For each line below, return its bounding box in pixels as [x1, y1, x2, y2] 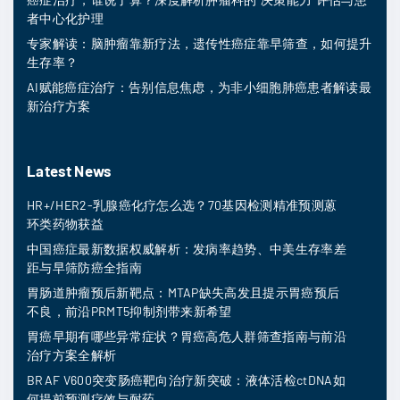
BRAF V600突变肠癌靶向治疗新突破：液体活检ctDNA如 [27, 372, 346, 387]
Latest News [27, 162, 112, 180]
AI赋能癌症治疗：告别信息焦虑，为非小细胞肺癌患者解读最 [27, 79, 371, 96]
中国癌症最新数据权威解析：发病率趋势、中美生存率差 [27, 241, 347, 256]
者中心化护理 [27, 11, 104, 27]
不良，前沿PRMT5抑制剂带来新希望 [27, 304, 232, 319]
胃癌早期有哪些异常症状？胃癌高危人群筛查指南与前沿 [27, 329, 347, 344]
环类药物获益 [27, 216, 104, 231]
